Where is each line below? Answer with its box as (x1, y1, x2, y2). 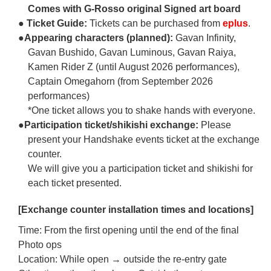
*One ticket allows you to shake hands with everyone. (28, 105, 256, 116)
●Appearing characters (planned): (18, 32, 174, 43)
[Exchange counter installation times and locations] (18, 204, 254, 215)
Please (198, 119, 232, 130)
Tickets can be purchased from (87, 18, 223, 28)
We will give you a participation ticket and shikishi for (28, 163, 253, 174)
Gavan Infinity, (173, 32, 237, 43)
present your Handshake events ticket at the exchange (28, 134, 260, 145)
